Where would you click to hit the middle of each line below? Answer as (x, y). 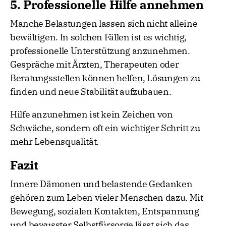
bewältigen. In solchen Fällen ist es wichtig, (98, 37)
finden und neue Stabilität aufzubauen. (91, 92)
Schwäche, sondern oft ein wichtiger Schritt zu (105, 128)
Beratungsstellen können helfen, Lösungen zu (105, 78)
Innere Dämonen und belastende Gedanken (101, 184)
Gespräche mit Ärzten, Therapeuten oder (95, 65)
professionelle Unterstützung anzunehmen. (100, 51)
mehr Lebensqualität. (54, 142)
